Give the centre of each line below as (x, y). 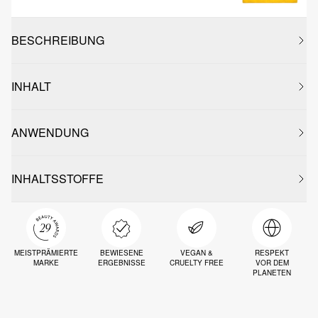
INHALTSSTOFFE (57, 179)
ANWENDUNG (50, 132)
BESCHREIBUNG (58, 40)
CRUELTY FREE (197, 263)
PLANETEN (272, 273)
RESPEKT (272, 253)
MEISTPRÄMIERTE (46, 253)
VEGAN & (197, 253)
